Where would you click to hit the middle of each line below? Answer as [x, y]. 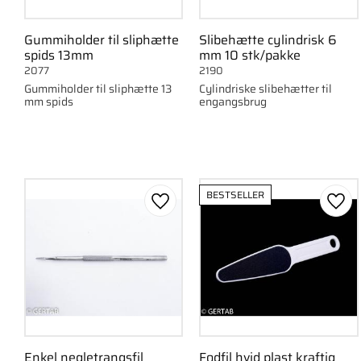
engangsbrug [233, 101]
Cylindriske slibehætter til [266, 88]
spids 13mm [59, 56]
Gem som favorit [208, 210]
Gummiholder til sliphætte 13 [98, 88]
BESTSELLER [236, 194]
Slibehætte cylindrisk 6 [268, 40]
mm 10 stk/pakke [250, 56]
